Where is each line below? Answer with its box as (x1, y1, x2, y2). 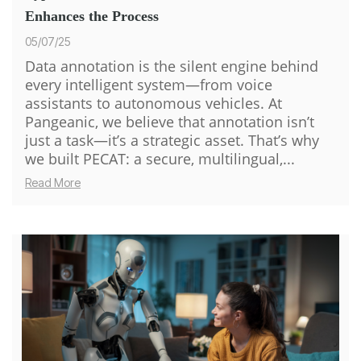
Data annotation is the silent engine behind (25, 56, 318, 77)
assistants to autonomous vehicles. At (25, 93, 282, 114)
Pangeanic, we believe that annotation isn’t (25, 112, 314, 132)
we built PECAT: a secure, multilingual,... (25, 149, 295, 169)
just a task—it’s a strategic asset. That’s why (25, 131, 319, 151)
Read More (25, 176, 81, 190)
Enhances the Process (25, 8, 159, 25)
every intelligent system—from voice (25, 75, 272, 95)
